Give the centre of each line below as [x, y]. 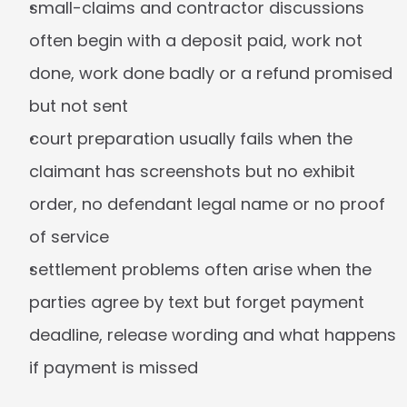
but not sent [79, 106]
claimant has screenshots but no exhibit [192, 171]
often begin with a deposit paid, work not [196, 40]
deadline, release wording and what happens [213, 335]
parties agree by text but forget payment [197, 302]
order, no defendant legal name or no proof [207, 204]
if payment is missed [114, 367]
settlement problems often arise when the [200, 269]
